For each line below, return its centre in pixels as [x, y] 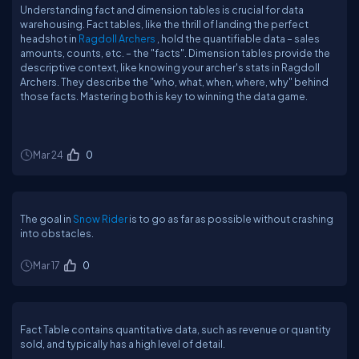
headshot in [49, 38]
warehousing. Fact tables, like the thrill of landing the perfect [164, 24]
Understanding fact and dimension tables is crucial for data [162, 10]
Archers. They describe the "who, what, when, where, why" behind [174, 82]
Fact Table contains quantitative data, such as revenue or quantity [175, 329]
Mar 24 [48, 155]
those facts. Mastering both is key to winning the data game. [164, 96]
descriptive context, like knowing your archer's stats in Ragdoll [170, 67]
